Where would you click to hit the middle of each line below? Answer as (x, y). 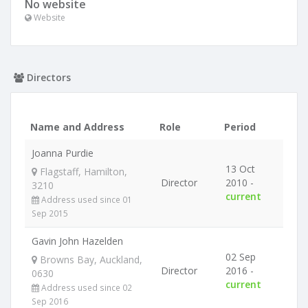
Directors (47, 77)
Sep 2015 (50, 213)
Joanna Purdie (63, 153)
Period (240, 127)
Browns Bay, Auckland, (90, 260)
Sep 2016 (50, 301)
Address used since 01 (86, 199)
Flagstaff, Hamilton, (82, 172)
